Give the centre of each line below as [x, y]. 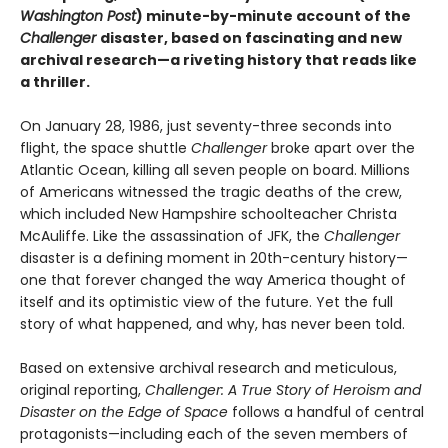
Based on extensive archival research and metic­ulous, [208, 368]
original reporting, [82, 390]
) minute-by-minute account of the [273, 16]
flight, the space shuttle [105, 148]
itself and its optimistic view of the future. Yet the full [206, 302]
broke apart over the [343, 148]
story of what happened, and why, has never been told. [212, 324]
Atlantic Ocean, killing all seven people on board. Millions [215, 170]
